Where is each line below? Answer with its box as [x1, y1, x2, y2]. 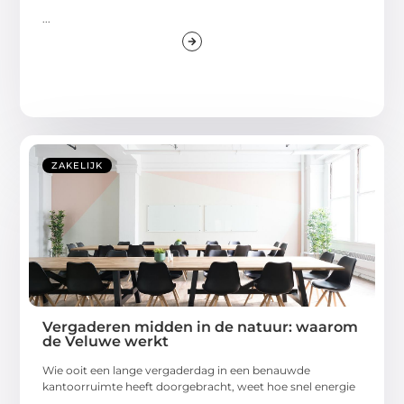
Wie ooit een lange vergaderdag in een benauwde [42, 363, 311, 378]
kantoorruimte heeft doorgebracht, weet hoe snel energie [42, 380, 356, 394]
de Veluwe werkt [42, 333, 170, 351]
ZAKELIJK [51, 160, 104, 172]
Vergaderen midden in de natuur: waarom [42, 318, 359, 336]
